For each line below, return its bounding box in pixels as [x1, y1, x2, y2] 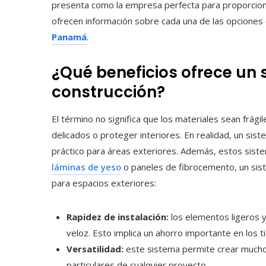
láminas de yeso [52, 161, 121, 173]
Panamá [52, 31, 87, 43]
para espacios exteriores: [52, 177, 156, 189]
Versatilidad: [66, 243, 123, 255]
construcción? [52, 81, 165, 103]
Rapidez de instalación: [66, 211, 171, 223]
